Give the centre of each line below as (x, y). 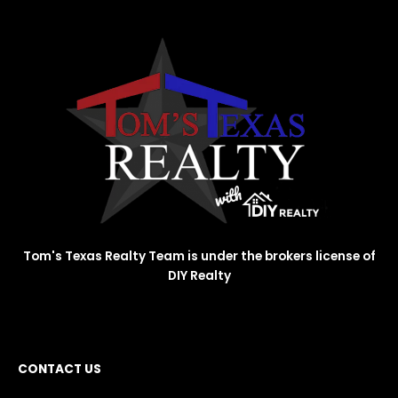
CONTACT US (60, 370)
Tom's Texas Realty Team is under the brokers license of (199, 257)
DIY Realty (199, 276)
